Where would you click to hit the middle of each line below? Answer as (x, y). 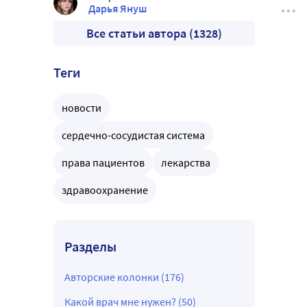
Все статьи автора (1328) (154, 34)
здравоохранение (105, 190)
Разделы (90, 247)
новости (82, 108)
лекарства (186, 163)
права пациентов (103, 163)
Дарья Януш (118, 9)
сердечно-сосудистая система (133, 135)
